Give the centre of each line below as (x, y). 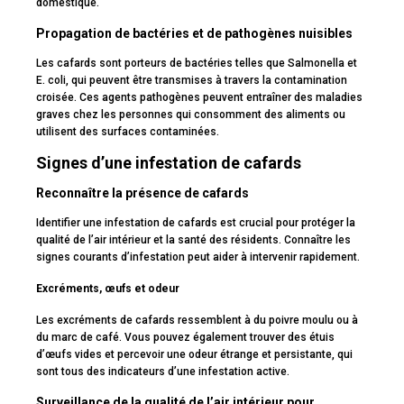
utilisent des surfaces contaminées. (128, 132)
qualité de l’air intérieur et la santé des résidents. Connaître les (193, 240)
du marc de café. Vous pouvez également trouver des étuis (185, 338)
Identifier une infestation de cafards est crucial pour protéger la (196, 223)
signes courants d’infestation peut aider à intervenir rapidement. (198, 257)
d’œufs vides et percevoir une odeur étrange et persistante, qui (194, 355)
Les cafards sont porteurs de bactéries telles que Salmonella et (197, 64)
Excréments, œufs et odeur (108, 289)
